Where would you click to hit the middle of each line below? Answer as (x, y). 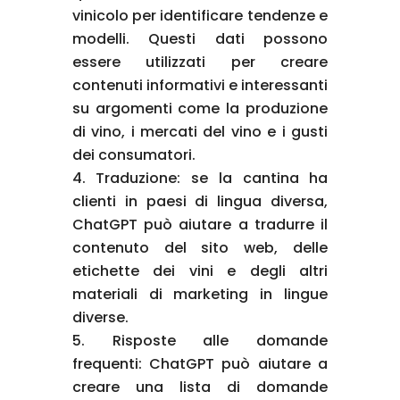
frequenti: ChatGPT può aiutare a (200, 363)
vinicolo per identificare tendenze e (200, 15)
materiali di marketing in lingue (200, 294)
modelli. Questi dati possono (200, 38)
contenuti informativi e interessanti (200, 85)
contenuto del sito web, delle (200, 247)
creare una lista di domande (200, 387)
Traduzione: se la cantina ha (212, 178)
